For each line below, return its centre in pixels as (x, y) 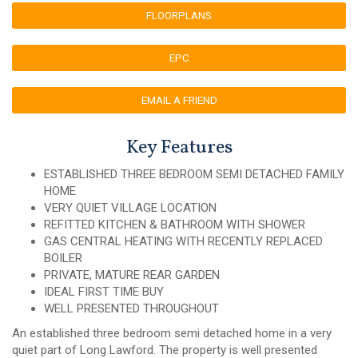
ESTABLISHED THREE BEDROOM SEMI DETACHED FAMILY (194, 175)
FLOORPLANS (179, 16)
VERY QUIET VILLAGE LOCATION (130, 208)
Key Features (179, 148)
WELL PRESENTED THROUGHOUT (131, 309)
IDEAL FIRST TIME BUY (104, 292)
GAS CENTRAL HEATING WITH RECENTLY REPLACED (183, 242)
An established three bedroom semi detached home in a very (172, 334)
